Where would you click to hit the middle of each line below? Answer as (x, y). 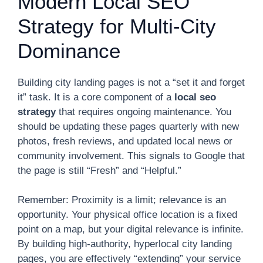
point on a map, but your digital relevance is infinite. (131, 229)
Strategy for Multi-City (117, 26)
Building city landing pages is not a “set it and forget (131, 82)
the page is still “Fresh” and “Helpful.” (100, 170)
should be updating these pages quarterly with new (128, 126)
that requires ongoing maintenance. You (144, 112)
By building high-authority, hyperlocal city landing (125, 244)
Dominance (69, 50)
